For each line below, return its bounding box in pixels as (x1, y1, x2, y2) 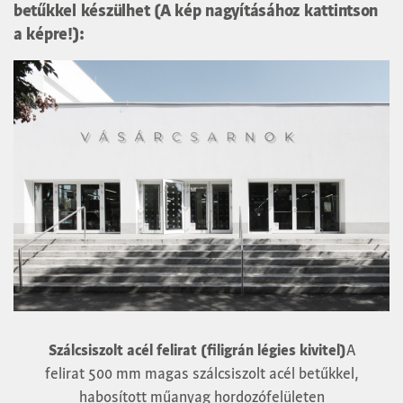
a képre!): (13, 23, 85, 44)
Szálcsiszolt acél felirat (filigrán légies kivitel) (48, 340, 346, 359)
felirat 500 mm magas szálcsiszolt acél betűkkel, (45, 363, 358, 382)
